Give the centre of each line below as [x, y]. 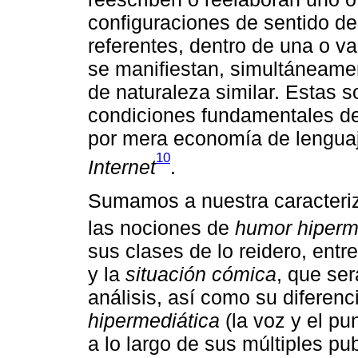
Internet [122, 167]
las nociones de [161, 228]
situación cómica [201, 274]
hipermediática [154, 321]
